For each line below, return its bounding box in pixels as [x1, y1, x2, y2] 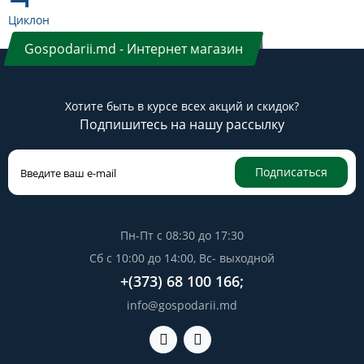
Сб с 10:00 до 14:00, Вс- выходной [89, 250, 275, 266]
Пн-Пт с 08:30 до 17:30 [120, 227, 244, 243]
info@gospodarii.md [127, 297, 237, 313]
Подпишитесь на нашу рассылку [80, 115, 284, 133]
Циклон [8, 12, 50, 28]
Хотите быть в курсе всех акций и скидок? [65, 98, 299, 114]
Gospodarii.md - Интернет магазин [24, 40, 243, 58]
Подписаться [255, 164, 327, 180]
